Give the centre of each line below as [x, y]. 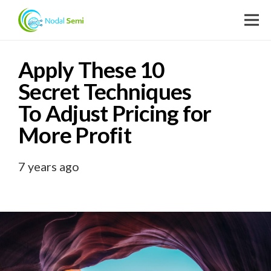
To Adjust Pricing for [115, 113]
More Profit [75, 135]
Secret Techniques [105, 92]
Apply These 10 [91, 70]
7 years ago [49, 167]
